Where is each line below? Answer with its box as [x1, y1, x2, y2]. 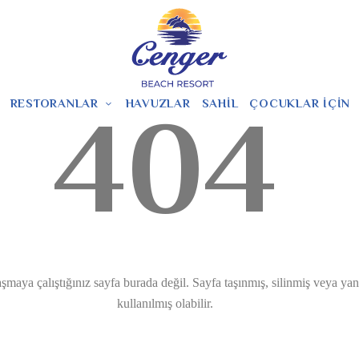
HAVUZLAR [125, 95, 191, 110]
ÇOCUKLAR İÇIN [249, 95, 351, 110]
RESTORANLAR [10, 95, 99, 110]
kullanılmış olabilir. [117, 296, 213, 310]
